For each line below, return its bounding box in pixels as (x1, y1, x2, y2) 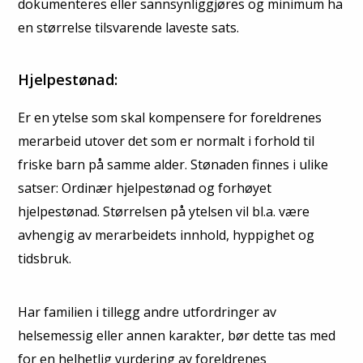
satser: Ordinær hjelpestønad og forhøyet (18, 179, 271, 197)
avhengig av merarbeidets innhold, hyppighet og (18, 226, 314, 244)
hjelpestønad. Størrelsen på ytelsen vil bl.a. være (18, 203, 310, 220)
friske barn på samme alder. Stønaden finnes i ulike (18, 156, 328, 173)
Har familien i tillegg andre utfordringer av (18, 303, 276, 321)
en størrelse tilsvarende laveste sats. (18, 19, 239, 36)
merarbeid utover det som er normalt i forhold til (18, 132, 314, 150)
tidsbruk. (18, 250, 71, 267)
